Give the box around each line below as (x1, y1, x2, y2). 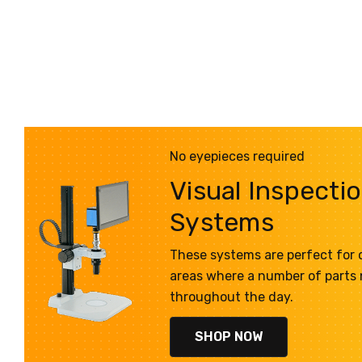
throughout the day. (170, 289, 293, 305)
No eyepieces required (170, 149, 305, 164)
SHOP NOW (195, 328, 263, 344)
